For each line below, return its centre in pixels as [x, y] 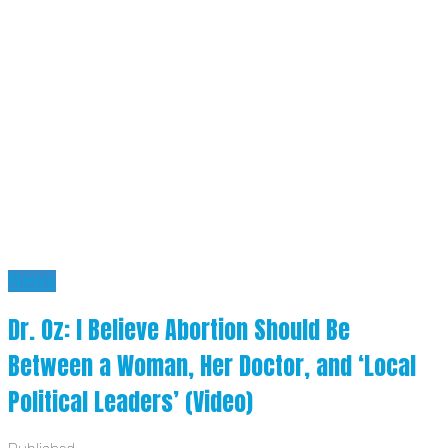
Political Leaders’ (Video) [130, 402]
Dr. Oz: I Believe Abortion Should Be [179, 330]
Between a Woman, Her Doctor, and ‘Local [212, 366]
